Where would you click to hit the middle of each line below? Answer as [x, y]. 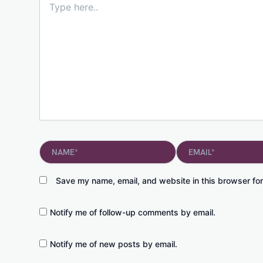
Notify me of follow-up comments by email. [133, 213]
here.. [50, 9]
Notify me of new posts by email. [114, 244]
